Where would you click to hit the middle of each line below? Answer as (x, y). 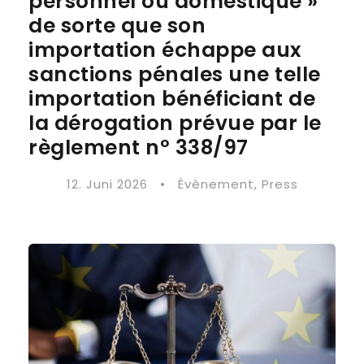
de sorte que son (117, 26)
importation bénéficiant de (172, 99)
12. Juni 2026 (107, 184)
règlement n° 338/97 (139, 147)
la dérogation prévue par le (175, 123)
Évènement (216, 184)
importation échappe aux (165, 50)
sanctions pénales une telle (175, 74)
